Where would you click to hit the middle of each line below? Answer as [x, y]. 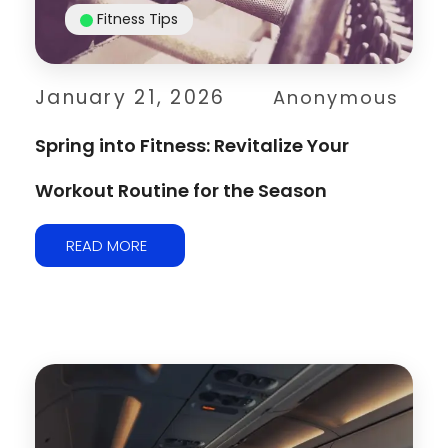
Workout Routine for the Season [181, 191]
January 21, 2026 [130, 98]
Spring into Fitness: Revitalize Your [192, 146]
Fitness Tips [137, 19]
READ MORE [106, 246]
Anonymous [336, 98]
